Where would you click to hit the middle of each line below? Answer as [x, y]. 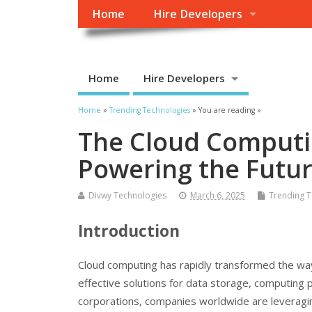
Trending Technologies [150, 110]
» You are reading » [226, 110]
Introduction [129, 231]
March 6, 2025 [218, 196]
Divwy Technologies [127, 196]
